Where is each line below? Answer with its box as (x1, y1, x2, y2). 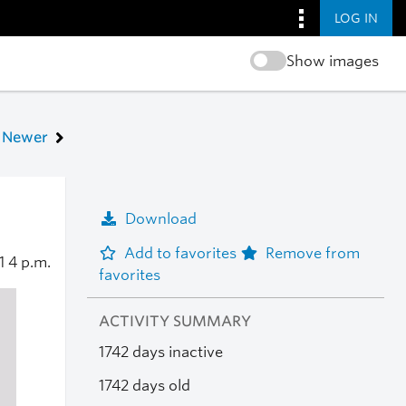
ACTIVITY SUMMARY (98, 313, 251, 331)
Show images (285, 53, 379, 70)
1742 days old (98, 376, 190, 394)
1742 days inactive (98, 343, 223, 362)
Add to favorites (123, 244, 240, 262)
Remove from (265, 244, 360, 262)
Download (124, 209, 197, 227)
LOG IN (334, 10, 378, 25)
